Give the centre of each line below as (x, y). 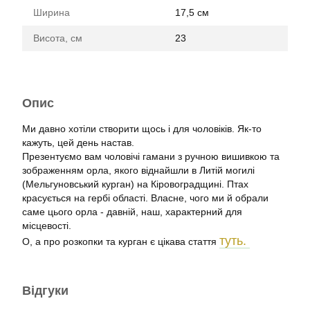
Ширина (52, 12)
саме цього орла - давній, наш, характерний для (132, 212)
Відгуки (45, 291)
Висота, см (58, 38)
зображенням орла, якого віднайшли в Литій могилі (138, 170)
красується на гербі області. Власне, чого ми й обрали (145, 198)
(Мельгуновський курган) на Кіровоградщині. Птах (135, 184)
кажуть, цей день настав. (80, 143)
